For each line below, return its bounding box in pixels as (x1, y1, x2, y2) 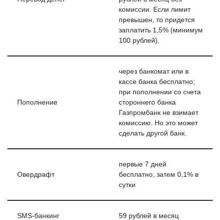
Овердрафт (17, 171, 55, 178)
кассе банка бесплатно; (119, 78, 195, 85)
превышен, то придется (119, 16, 195, 24)
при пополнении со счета (119, 88, 201, 96)
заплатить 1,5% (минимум (119, 27, 203, 34)
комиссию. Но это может (119, 119, 198, 127)
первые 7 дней (119, 161, 166, 168)
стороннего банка (119, 99, 176, 106)
